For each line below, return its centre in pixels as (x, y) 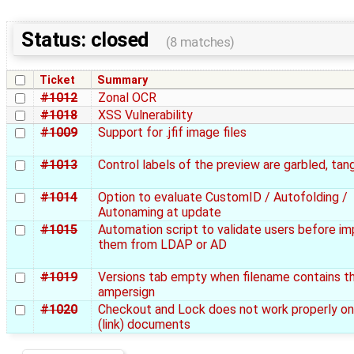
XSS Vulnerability (145, 115)
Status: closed (87, 40)
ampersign (126, 292)
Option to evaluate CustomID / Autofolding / (223, 198)
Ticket (58, 81)
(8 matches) (200, 43)
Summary (123, 81)
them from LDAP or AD (162, 245)
